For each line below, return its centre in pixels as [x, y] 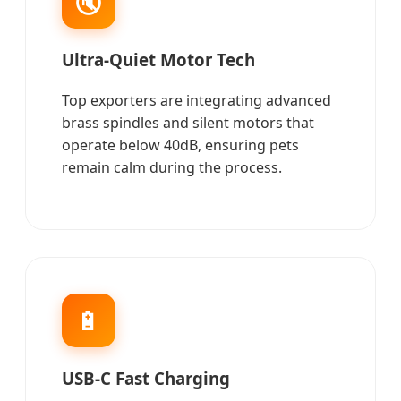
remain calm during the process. [172, 167]
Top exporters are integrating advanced [196, 100]
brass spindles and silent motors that [188, 123]
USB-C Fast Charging [146, 378]
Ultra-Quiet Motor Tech [158, 60]
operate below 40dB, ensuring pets [180, 145]
